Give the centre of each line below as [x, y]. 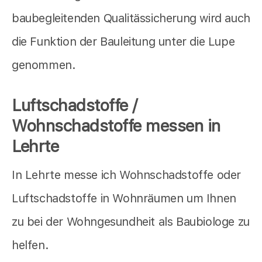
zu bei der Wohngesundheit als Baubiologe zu [131, 222]
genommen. [44, 65]
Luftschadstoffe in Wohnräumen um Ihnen [124, 199]
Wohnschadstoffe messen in [116, 126]
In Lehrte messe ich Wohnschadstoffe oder [127, 175]
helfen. [30, 245]
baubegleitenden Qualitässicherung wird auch [131, 18]
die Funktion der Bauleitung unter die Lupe [123, 42]
